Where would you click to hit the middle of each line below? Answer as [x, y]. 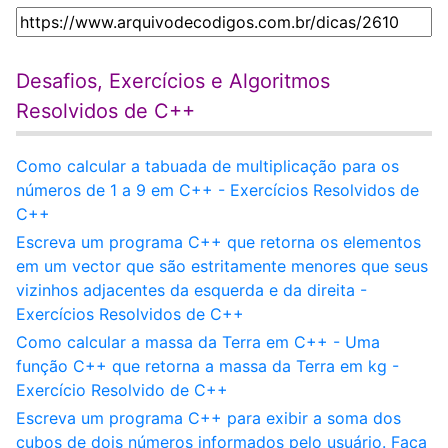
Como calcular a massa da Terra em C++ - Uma [198, 342]
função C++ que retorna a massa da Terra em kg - [207, 366]
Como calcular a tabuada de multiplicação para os [207, 166]
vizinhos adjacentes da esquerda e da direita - [191, 290]
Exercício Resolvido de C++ [122, 390]
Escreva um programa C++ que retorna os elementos [218, 242]
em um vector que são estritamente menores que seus [222, 266]
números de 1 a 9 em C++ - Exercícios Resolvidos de [217, 190]
